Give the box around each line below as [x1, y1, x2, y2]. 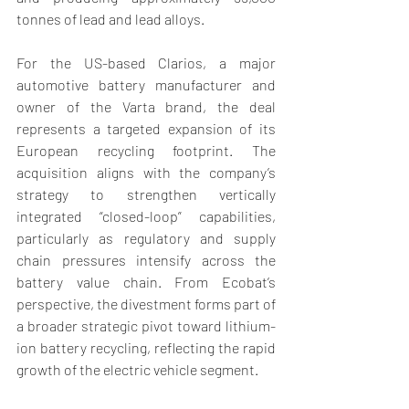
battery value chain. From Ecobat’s [16, 273, 276, 291]
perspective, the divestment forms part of [16, 295, 276, 313]
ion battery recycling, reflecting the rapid [16, 339, 276, 357]
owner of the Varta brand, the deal [16, 98, 276, 116]
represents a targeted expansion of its [16, 120, 276, 138]
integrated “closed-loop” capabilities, [16, 207, 276, 225]
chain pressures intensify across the [16, 251, 276, 269]
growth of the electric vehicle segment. [16, 361, 261, 379]
